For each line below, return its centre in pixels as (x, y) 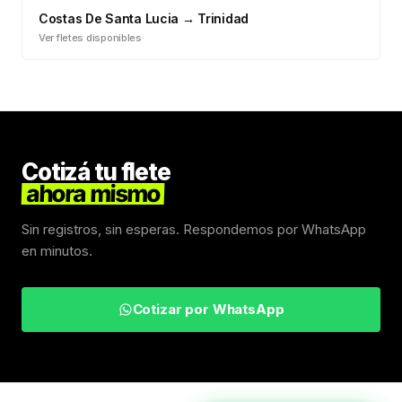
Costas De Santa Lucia (109, 18)
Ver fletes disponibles (90, 38)
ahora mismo (93, 193)
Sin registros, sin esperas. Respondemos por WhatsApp (194, 229)
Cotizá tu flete (96, 172)
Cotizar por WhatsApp (208, 309)
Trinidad (223, 18)
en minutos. (57, 251)
